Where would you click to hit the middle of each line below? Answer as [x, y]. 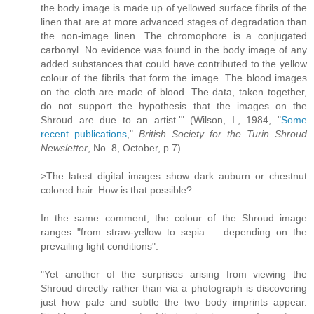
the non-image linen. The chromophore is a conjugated [174, 35]
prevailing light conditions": [100, 246]
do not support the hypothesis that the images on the [174, 105]
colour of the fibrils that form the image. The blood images [174, 77]
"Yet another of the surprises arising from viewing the [174, 274]
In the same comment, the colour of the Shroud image [174, 218]
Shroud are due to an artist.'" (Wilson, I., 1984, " [161, 120]
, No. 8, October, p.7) [134, 148]
